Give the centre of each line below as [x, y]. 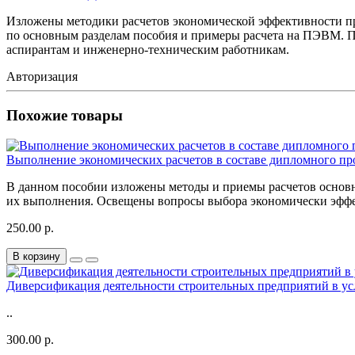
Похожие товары [65, 115]
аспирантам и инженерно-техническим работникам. [148, 49]
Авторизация [42, 76]
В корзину [36, 257]
